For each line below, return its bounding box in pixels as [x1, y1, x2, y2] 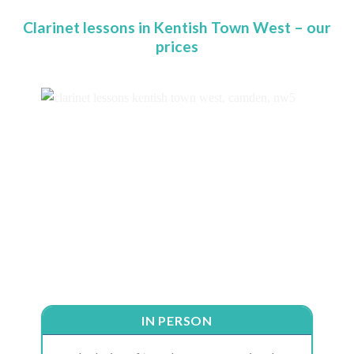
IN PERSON [141, 313, 213, 329]
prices [156, 37, 198, 56]
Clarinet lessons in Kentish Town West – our [23, 18, 331, 37]
